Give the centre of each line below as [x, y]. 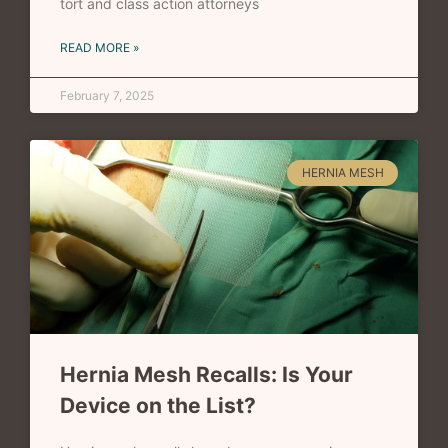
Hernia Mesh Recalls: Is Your [206, 375]
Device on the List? [158, 406]
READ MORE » [99, 48]
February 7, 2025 [107, 96]
